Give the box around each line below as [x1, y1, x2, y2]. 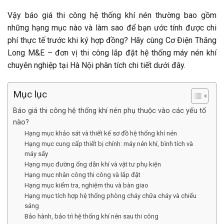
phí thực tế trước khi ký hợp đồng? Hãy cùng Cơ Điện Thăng [7, 35, 216, 45]
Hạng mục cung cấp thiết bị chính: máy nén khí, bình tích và [24, 140, 193, 148]
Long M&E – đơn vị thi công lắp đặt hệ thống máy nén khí [7, 48, 216, 58]
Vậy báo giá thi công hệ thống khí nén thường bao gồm [7, 10, 216, 20]
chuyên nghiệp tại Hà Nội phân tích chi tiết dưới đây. [7, 60, 185, 70]
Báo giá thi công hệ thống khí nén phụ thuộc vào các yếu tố [13, 106, 206, 115]
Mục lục [13, 88, 47, 100]
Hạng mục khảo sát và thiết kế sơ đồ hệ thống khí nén [24, 129, 177, 137]
